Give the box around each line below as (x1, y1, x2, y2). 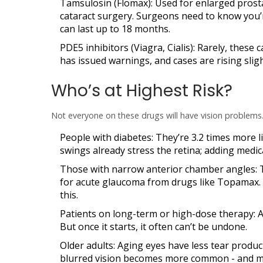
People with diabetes (60, 131, 151, 144)
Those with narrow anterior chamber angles (60, 163, 255, 176)
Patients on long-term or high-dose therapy (60, 207, 254, 220)
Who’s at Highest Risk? (51, 79, 232, 102)
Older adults (60, 239, 113, 252)
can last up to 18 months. (60, 22, 170, 35)
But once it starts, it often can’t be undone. (60, 220, 247, 233)
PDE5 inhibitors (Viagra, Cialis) (60, 41, 193, 54)
